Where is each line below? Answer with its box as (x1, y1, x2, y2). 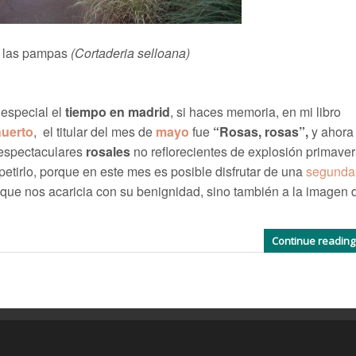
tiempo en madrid (64, 103, 170, 122)
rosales (85, 142, 130, 161)
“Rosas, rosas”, (212, 122, 311, 141)
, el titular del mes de (33, 122, 156, 141)
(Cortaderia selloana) (71, 44, 190, 63)
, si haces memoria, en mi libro (169, 103, 341, 122)
